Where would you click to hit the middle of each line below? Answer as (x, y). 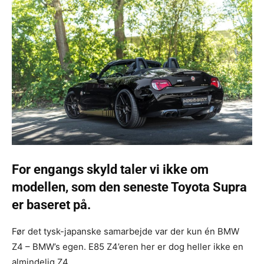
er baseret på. (51, 204)
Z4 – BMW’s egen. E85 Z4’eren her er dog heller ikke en (128, 246)
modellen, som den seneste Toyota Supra (129, 187)
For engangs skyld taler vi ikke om (110, 169)
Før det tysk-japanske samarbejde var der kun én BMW (126, 231)
